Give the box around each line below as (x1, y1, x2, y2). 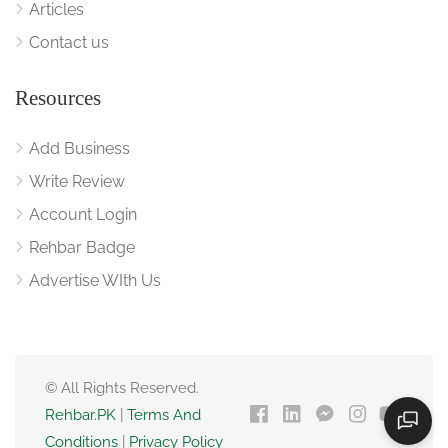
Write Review (29, 171, 125, 191)
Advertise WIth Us (29, 270, 161, 290)
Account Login (29, 204, 137, 224)
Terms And (127, 405, 201, 424)
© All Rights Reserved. (45, 378, 199, 397)
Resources (15, 85, 101, 110)
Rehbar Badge (29, 237, 135, 257)
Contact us (29, 32, 109, 52)
